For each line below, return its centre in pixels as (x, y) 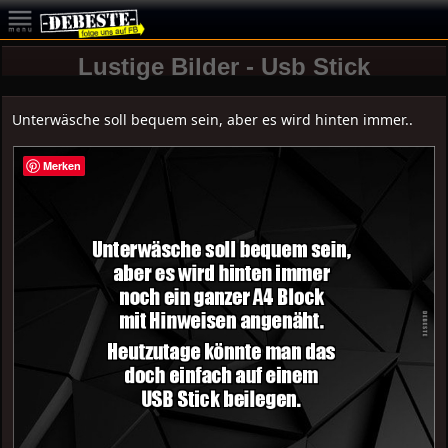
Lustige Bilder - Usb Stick (223, 66)
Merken (62, 165)
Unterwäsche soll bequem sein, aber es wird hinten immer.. (213, 119)
